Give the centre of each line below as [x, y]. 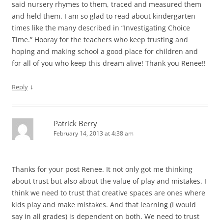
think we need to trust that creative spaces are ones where [109, 193]
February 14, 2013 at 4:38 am [94, 134]
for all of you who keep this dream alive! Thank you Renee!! [109, 63]
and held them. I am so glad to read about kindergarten [104, 16]
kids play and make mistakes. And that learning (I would [104, 205]
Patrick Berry [75, 124]
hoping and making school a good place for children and [105, 52]
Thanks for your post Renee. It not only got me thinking [102, 169]
